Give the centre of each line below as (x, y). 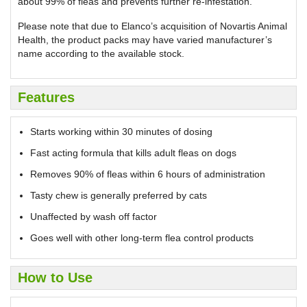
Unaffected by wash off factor (94, 216)
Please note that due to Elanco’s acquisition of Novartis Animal (152, 26)
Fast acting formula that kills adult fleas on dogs (133, 152)
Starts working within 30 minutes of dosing (121, 131)
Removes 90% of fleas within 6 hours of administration (148, 174)
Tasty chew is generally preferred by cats (119, 195)
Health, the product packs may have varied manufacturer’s (145, 39)
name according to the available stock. (101, 53)
